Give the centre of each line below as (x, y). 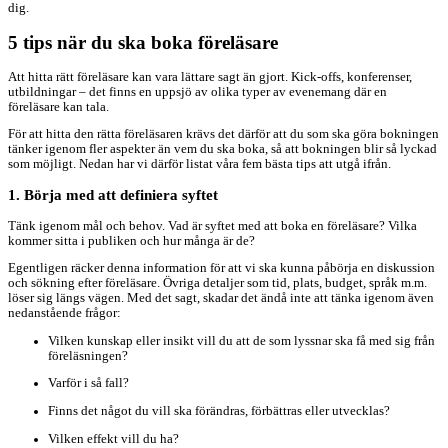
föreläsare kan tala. (58, 106)
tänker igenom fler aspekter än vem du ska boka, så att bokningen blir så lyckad (222, 149)
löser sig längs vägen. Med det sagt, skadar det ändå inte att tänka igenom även (221, 298)
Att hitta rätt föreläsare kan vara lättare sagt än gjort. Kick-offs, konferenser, (210, 76)
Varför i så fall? (88, 383)
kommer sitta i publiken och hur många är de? (131, 240)
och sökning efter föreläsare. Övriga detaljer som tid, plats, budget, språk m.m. (217, 283)
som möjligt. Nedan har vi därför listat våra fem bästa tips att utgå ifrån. (199, 164)
